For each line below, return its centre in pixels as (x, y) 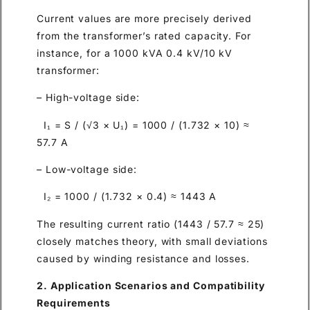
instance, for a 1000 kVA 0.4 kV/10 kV (135, 53)
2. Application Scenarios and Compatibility (151, 286)
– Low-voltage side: (87, 170)
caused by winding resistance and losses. (143, 258)
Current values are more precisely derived (144, 18)
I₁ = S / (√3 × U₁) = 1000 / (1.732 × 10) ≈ (143, 125)
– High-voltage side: (88, 98)
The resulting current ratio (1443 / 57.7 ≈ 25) (151, 224)
